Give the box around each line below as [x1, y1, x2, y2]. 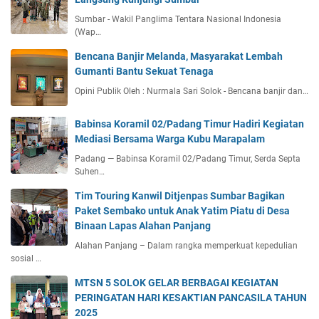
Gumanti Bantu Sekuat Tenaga [75, 65, 214, 77]
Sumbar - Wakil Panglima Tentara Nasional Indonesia [75, 14, 281, 24]
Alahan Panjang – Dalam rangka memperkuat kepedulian [75, 240, 298, 251]
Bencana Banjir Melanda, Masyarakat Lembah [75, 50, 283, 62]
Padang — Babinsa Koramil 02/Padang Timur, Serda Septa [75, 153, 300, 164]
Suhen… [75, 166, 105, 177]
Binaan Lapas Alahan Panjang [75, 219, 211, 231]
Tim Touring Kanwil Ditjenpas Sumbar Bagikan [75, 189, 285, 202]
